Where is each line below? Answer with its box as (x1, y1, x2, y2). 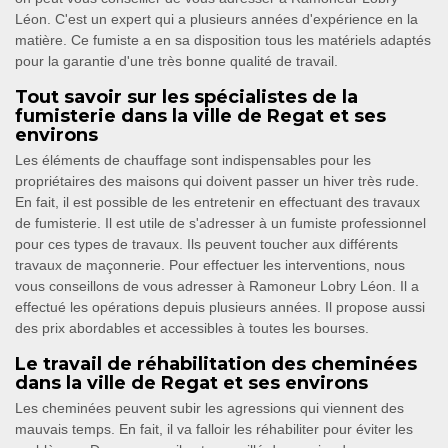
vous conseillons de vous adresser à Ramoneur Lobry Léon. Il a (15, 278, 419, 295)
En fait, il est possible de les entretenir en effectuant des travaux (15, 194, 420, 211)
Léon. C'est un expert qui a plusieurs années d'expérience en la (15, 11, 418, 28)
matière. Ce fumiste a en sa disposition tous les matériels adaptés (15, 32, 431, 49)
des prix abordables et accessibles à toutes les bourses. (15, 320, 369, 337)
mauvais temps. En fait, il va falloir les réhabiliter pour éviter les (15, 421, 413, 438)
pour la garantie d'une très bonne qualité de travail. (15, 53, 338, 70)
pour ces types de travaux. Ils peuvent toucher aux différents (15, 236, 398, 253)
